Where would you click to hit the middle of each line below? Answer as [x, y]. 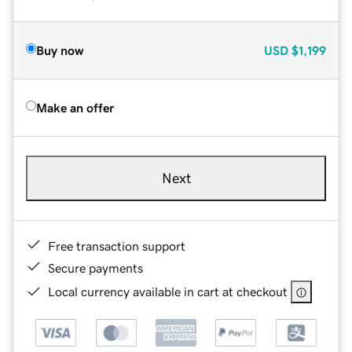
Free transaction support [117, 246]
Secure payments [95, 268]
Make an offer [75, 107]
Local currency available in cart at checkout [168, 291]
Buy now [60, 50]
